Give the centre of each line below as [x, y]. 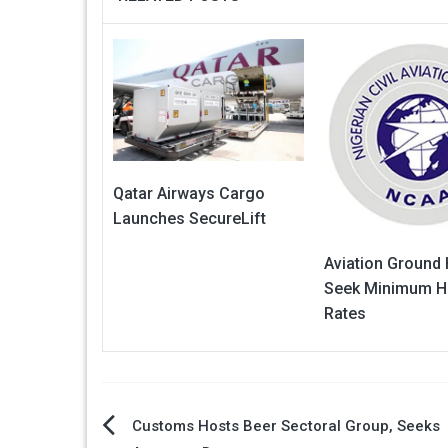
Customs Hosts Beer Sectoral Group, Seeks [286, 425]
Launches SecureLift [189, 218]
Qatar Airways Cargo [189, 193]
